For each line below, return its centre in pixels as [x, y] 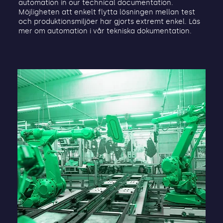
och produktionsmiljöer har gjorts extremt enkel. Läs [109, 21]
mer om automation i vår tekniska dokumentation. [105, 31]
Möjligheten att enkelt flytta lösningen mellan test [107, 12]
